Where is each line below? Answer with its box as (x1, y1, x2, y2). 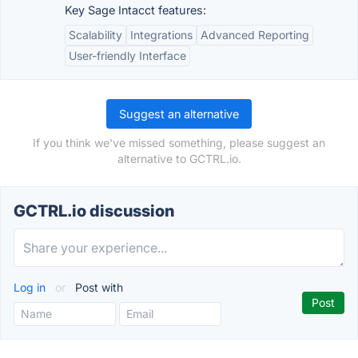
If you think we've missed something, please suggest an (33, 136, 325, 149)
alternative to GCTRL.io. (117, 152, 241, 165)
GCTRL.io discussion (14, 201, 174, 221)
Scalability (69, 28, 122, 42)
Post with (72, 280, 123, 294)
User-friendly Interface (69, 49, 186, 62)
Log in (14, 280, 49, 294)
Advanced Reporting (201, 28, 309, 42)
